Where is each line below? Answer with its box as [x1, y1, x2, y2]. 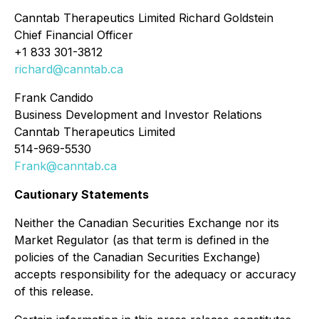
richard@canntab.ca [14, 62, 123, 76]
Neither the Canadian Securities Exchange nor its [14, 216, 279, 230]
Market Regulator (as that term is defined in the [14, 233, 269, 247]
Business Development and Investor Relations [14, 108, 262, 122]
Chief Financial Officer [14, 28, 133, 42]
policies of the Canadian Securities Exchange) [14, 250, 261, 264]
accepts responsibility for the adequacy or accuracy [14, 267, 296, 281]
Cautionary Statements [14, 187, 149, 202]
